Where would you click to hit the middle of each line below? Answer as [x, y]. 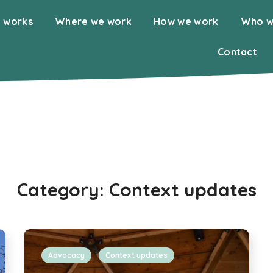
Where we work [93, 21]
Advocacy [66, 255]
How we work [186, 21]
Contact [237, 52]
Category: [63, 190]
